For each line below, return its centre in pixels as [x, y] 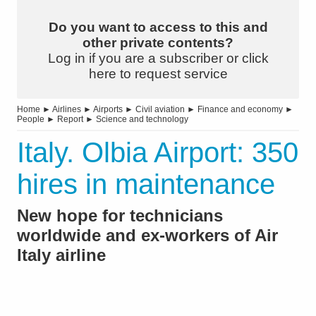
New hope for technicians [120, 216]
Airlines [67, 110]
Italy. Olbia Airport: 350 [158, 153]
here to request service [158, 74]
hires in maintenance [146, 184]
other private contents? [158, 43]
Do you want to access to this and [158, 28]
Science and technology [142, 120]
